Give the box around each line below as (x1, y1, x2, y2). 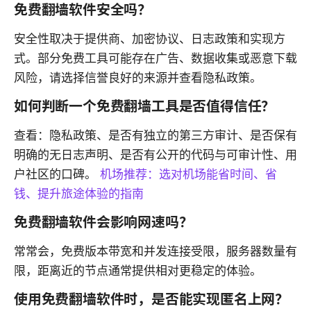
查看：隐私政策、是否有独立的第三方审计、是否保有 (14, 128, 297, 143)
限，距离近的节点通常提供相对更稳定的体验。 (14, 264, 262, 278)
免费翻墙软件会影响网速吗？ (14, 214, 193, 231)
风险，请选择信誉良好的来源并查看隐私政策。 (14, 71, 262, 85)
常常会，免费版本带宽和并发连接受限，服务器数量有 (14, 244, 297, 259)
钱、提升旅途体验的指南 (14, 187, 144, 201)
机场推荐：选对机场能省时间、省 (100, 167, 277, 182)
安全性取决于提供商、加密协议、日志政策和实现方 (14, 32, 285, 47)
